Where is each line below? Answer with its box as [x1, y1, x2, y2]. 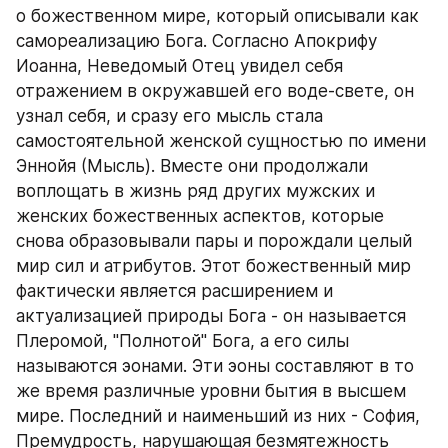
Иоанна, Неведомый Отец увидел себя [16, 56, 343, 76]
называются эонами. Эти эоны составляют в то [16, 356, 414, 376]
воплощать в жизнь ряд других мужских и [16, 181, 375, 201]
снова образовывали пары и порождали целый [16, 231, 412, 251]
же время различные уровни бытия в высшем [16, 381, 406, 401]
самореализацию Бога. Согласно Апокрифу [16, 31, 377, 51]
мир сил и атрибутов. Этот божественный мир [16, 256, 411, 276]
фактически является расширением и [16, 281, 333, 301]
